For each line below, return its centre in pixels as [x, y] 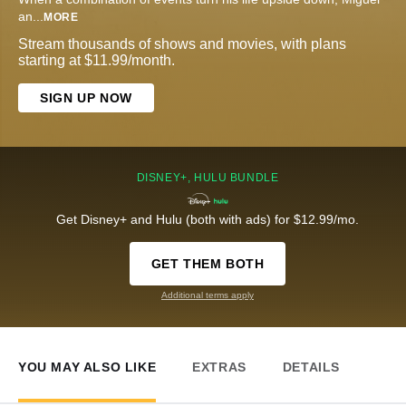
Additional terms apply [208, 295]
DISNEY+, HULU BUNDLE [208, 178]
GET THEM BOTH [208, 264]
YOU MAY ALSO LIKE [87, 367]
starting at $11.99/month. [97, 61]
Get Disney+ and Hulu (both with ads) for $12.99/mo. [208, 220]
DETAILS [311, 367]
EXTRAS [219, 367]
